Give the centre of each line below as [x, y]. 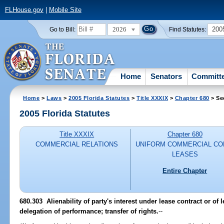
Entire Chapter [185, 170]
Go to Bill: [62, 29]
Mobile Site [65, 10]
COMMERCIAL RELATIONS [77, 144]
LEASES [185, 154]
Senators [166, 76]
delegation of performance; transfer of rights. [89, 211]
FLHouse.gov [24, 10]
